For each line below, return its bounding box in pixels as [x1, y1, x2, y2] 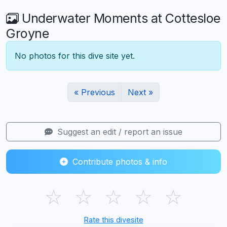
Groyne [6, 26, 49, 42]
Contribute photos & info [70, 157, 167, 167]
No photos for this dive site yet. [15, 51, 135, 61]
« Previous [74, 87, 115, 98]
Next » [128, 87, 153, 98]
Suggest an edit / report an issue [55, 127, 182, 137]
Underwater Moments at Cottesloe [18, 11, 220, 26]
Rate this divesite [84, 215, 143, 224]
